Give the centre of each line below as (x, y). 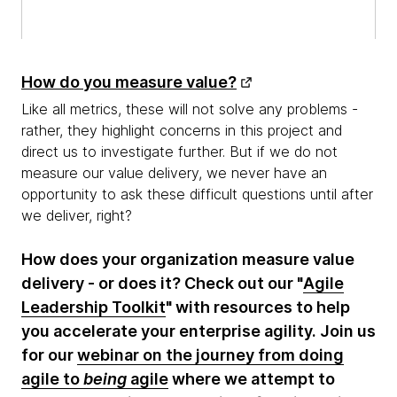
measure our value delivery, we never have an (174, 173)
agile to (52, 379)
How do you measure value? (129, 82)
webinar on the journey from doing (210, 355)
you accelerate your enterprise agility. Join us (198, 331)
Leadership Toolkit (93, 307)
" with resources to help (258, 307)
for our (49, 355)
